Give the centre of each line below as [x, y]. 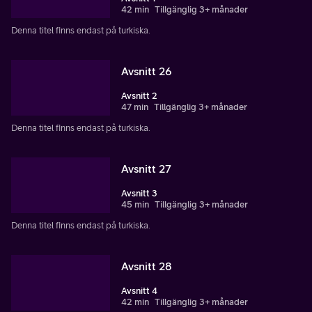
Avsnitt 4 [139, 290]
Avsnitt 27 [146, 168]
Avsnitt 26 [147, 71]
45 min [135, 204]
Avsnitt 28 [147, 266]
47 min [135, 107]
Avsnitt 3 [139, 193]
